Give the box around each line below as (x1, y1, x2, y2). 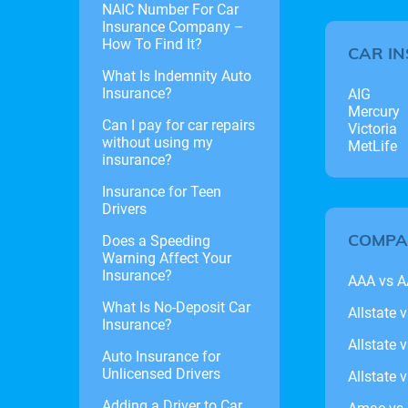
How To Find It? (102, 35, 202, 53)
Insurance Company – (102, 17, 244, 36)
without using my (102, 133, 213, 151)
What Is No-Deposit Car (102, 298, 250, 316)
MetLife (348, 137, 397, 155)
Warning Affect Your (102, 249, 231, 267)
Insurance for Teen (102, 182, 221, 200)
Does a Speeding (102, 231, 210, 250)
